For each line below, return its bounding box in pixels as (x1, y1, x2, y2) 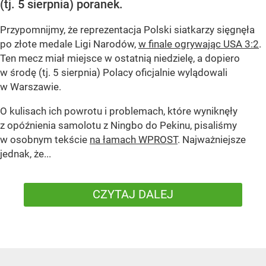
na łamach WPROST (90, 134, 178, 146)
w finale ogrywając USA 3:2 (138, 38, 259, 50)
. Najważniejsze (178, 134, 246, 146)
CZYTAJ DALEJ (93, 187, 173, 202)
